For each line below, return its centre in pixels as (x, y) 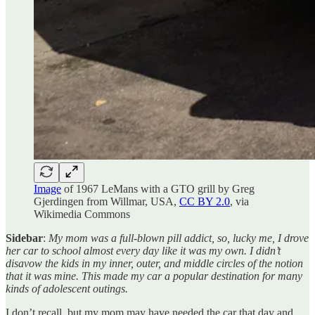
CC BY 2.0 (205, 201)
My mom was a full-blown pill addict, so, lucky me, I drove (179, 238)
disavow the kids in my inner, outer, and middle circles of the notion (154, 263)
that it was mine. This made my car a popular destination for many (154, 276)
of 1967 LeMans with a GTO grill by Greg (158, 188)
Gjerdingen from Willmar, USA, (107, 201)
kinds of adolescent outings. (67, 288)
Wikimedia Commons (82, 214)
